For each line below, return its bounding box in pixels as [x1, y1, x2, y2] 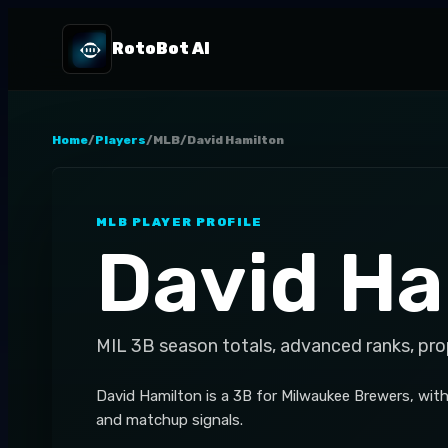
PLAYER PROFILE [128, 215, 263, 229]
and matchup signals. [96, 411, 243, 429]
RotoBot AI [111, 39, 210, 58]
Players [95, 133, 146, 147]
